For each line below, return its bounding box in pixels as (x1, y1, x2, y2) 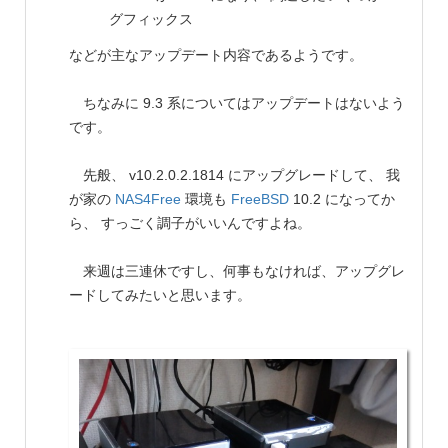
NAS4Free (115, 190, 181, 207)
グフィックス (109, 10, 193, 27)
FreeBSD (231, 190, 289, 207)
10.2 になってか (289, 190, 395, 207)
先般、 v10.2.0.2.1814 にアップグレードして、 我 (69, 166, 400, 183)
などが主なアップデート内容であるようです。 (69, 46, 363, 63)
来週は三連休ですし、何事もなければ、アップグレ (69, 262, 405, 279)
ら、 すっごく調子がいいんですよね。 (69, 214, 311, 231)
